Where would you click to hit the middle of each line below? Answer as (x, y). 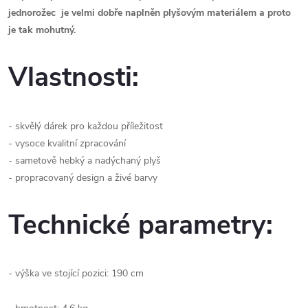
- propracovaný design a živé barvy (83, 177)
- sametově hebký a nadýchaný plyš (85, 160)
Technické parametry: (141, 225)
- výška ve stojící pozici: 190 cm (76, 274)
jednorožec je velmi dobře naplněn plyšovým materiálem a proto (150, 13)
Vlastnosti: (74, 78)
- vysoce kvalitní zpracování (67, 143)
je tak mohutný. (42, 30)
